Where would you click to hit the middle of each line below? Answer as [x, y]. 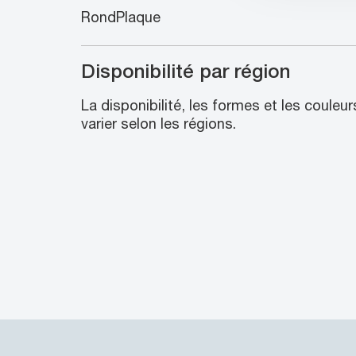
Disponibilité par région [186, 71]
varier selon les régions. [159, 123]
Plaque [138, 17]
